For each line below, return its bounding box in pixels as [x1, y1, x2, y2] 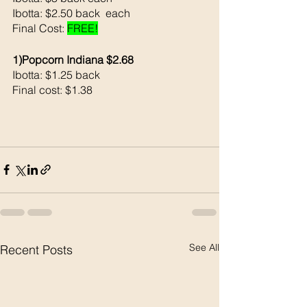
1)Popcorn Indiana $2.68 [12, 52, 134, 66]
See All [189, 241, 219, 254]
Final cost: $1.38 [12, 82, 93, 97]
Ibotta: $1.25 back [12, 67, 103, 82]
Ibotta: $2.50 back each [12, 5, 130, 20]
